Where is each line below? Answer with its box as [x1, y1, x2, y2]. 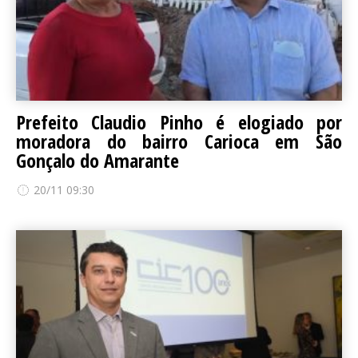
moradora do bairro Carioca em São [16, 128, 342, 154]
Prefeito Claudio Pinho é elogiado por [16, 109, 342, 135]
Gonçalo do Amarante [16, 147, 179, 173]
